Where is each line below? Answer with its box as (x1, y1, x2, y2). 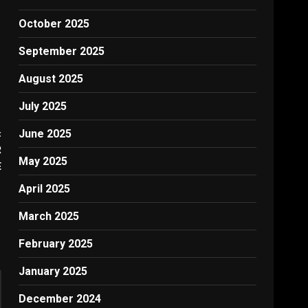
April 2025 (19, 182, 71, 196)
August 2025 (19, 72, 84, 86)
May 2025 (19, 155, 68, 168)
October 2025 (19, 17, 90, 31)
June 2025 (19, 127, 72, 141)
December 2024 (19, 292, 102, 306)
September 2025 (19, 45, 105, 58)
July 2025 (19, 100, 67, 113)
